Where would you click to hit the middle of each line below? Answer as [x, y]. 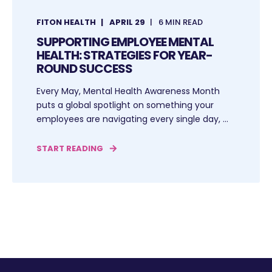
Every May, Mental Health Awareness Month [128, 91]
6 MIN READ [181, 22]
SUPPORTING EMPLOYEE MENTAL [125, 42]
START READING [70, 148]
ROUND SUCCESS [84, 68]
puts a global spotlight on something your [125, 105]
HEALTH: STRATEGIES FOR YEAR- [124, 55]
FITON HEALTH [66, 22]
